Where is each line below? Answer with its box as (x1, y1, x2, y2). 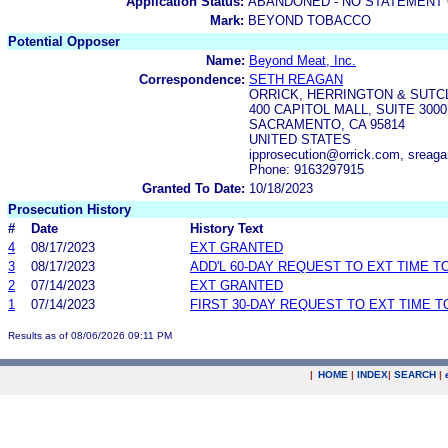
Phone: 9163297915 (249, 161, 364, 177)
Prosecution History (8, 201, 131, 217)
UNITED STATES (249, 131, 351, 147)
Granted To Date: (142, 180, 245, 196)
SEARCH (394, 369, 436, 380)
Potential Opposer (8, 33, 120, 49)
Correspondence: (139, 71, 245, 87)
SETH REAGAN (249, 71, 343, 87)
